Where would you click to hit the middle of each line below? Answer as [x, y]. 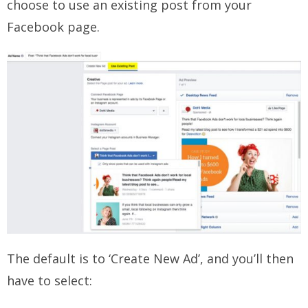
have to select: [49, 280]
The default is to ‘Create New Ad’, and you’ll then [150, 258]
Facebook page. [53, 26]
